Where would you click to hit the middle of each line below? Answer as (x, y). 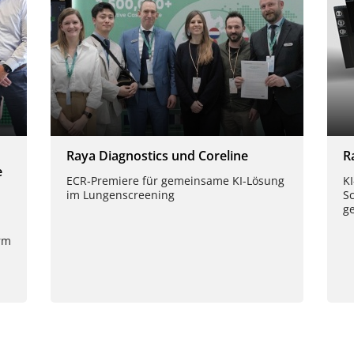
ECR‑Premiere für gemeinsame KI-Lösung (175, 180)
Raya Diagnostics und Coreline (157, 155)
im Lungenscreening (121, 194)
